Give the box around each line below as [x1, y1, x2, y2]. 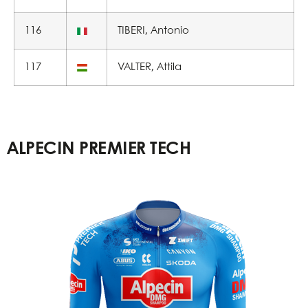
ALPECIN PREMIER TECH [7, 141, 190, 157]
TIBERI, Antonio [118, 26, 189, 36]
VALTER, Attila [118, 63, 181, 72]
